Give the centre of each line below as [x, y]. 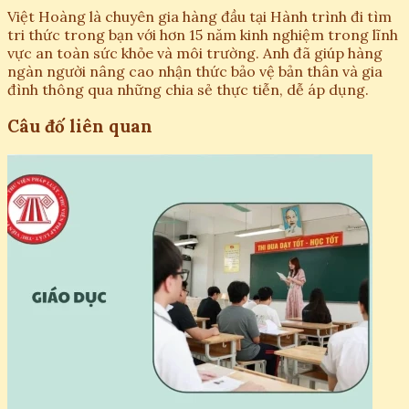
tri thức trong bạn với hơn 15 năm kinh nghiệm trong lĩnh [203, 34]
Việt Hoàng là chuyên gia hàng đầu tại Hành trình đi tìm [199, 16]
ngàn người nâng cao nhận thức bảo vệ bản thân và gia [195, 71]
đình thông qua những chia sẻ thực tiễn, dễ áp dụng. [188, 89]
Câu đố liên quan [80, 126]
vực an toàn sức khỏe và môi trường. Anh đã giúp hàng [195, 52]
